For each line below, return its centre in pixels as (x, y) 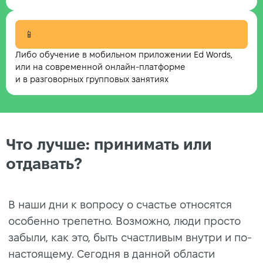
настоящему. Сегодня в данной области (112, 254)
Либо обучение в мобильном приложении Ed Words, (124, 55)
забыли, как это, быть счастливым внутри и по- (130, 237)
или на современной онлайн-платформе (100, 67)
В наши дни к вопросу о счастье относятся (120, 204)
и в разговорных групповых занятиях (92, 79)
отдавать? (44, 164)
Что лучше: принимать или (109, 145)
